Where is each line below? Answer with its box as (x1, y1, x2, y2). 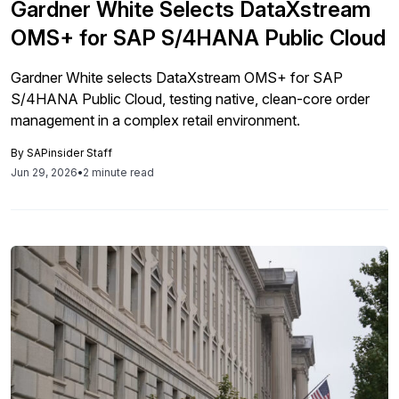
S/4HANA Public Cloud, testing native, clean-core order (11, 90, 370, 108)
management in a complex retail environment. (11, 111, 300, 129)
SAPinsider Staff (27, 146, 112, 159)
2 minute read (83, 166, 154, 179)
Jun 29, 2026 (11, 166, 77, 179)
